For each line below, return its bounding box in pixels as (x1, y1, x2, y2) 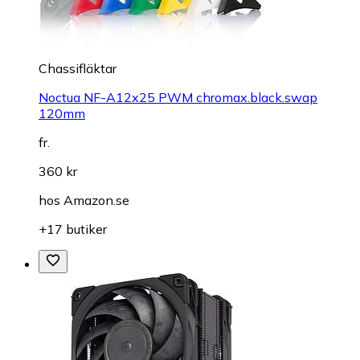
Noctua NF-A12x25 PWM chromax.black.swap (39, 88, 317, 105)
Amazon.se (63, 191, 129, 208)
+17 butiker (39, 220, 107, 237)
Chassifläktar (39, 59, 117, 76)
